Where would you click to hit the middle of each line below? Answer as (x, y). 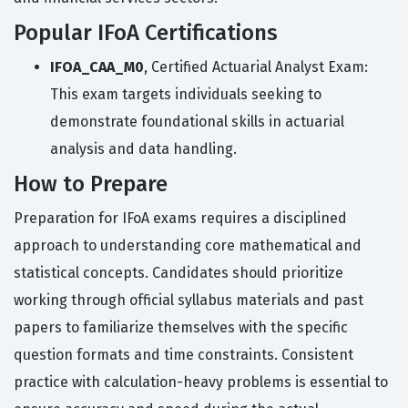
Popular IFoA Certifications (146, 33)
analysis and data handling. (143, 149)
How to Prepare (91, 184)
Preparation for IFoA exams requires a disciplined (180, 219)
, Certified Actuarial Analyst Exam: (256, 67)
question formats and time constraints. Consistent (184, 355)
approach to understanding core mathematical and (188, 246)
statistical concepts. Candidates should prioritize (178, 273)
